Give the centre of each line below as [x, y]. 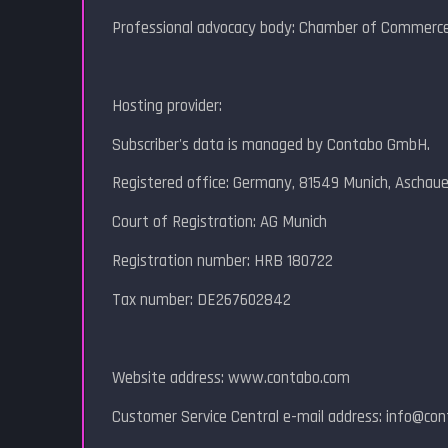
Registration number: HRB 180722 [223, 261]
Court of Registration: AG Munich [220, 222]
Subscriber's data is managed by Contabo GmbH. [271, 144]
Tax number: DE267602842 [202, 300]
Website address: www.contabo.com [231, 378]
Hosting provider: [167, 105]
